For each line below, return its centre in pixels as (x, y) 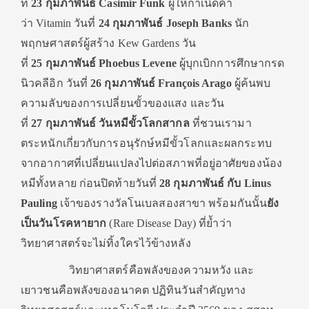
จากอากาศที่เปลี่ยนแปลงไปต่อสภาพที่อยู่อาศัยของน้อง (151, 163)
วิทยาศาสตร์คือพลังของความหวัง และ (138, 270)
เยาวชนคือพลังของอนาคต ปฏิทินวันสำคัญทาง (133, 290)
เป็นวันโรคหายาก (65, 223)
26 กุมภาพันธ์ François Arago (162, 83)
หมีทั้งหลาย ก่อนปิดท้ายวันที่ (90, 183)
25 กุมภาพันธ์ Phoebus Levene (104, 63)
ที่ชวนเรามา (222, 123)
